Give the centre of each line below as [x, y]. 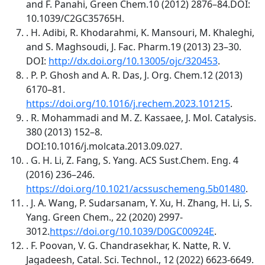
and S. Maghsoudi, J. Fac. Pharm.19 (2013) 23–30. [134, 46]
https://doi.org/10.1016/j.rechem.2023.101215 [128, 103]
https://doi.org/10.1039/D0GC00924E [132, 231]
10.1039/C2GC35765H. [75, 18]
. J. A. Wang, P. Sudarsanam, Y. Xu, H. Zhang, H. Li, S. [139, 203]
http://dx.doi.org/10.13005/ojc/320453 [133, 61]
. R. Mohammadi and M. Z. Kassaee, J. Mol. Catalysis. [141, 117]
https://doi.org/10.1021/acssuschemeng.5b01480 [136, 188]
